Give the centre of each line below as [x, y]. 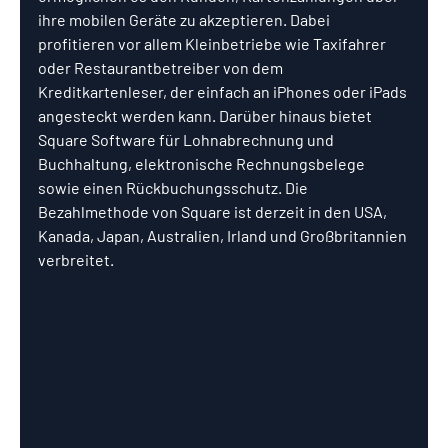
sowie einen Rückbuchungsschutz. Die [174, 187]
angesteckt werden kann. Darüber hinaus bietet [206, 115]
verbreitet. [76, 259]
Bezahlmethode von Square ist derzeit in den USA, [214, 211]
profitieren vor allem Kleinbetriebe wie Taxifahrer [213, 43]
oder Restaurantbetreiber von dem [162, 67]
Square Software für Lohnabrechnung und [187, 139]
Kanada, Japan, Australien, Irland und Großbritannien [224, 235]
